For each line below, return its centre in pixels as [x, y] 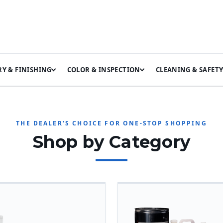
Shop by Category [111, 142]
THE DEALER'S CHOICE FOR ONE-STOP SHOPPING [111, 123]
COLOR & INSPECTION [104, 69]
